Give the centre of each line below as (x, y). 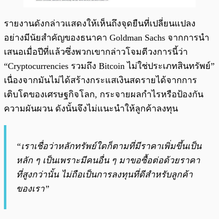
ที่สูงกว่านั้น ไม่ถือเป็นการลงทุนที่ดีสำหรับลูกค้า (104, 174)
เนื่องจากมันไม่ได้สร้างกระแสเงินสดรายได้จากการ (100, 80)
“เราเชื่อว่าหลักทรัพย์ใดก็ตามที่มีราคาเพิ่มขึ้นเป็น (109, 146)
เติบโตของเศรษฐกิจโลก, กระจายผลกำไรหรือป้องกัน (104, 94)
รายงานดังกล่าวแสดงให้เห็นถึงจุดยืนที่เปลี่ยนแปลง (100, 23)
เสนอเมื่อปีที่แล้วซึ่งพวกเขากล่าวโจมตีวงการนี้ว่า (96, 52)
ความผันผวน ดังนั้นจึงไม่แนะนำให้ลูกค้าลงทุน (91, 108)
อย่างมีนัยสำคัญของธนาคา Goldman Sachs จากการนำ (107, 37)
